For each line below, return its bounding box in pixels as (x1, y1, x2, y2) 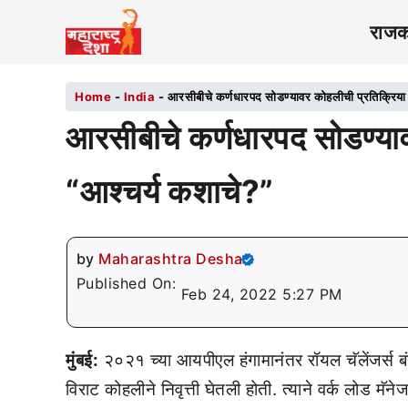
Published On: (76, 274, 181, 292)
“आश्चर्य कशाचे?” (66, 172, 274, 210)
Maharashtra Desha (98, 250, 243, 268)
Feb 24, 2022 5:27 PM (180, 285, 342, 303)
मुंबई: (66, 350, 98, 371)
